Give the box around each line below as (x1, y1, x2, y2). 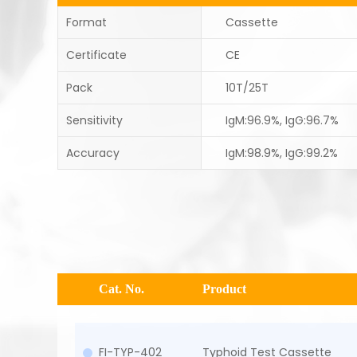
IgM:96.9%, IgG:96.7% (225, 112, 339, 128)
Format (66, 14, 107, 30)
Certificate (66, 47, 127, 63)
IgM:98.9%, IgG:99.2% (225, 145, 338, 161)
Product (202, 282, 246, 296)
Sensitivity (66, 112, 123, 128)
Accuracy (66, 145, 120, 161)
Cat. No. (99, 282, 144, 296)
